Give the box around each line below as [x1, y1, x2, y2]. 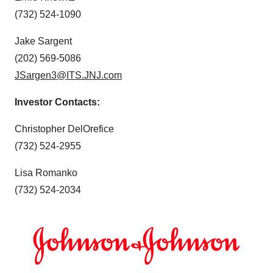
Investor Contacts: [15, 97, 100, 107]
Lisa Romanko [15, 168, 77, 178]
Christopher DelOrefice [15, 124, 114, 134]
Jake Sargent [15, 36, 72, 46]
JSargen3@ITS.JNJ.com [15, 70, 122, 80]
